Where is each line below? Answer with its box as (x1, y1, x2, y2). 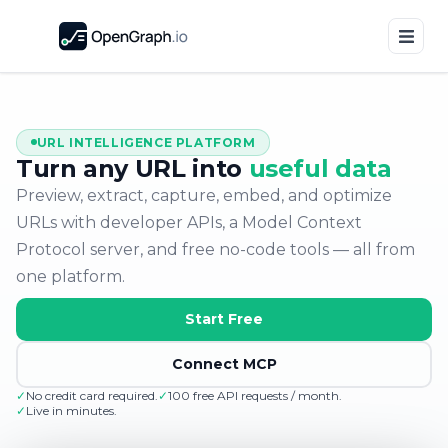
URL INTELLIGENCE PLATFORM (36, 134, 256, 150)
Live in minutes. (26, 402, 117, 418)
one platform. (16, 266, 125, 286)
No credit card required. (26, 387, 158, 403)
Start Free (185, 310, 263, 329)
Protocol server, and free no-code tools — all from (16, 239, 415, 259)
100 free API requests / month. (168, 387, 342, 403)
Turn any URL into (16, 153, 242, 183)
